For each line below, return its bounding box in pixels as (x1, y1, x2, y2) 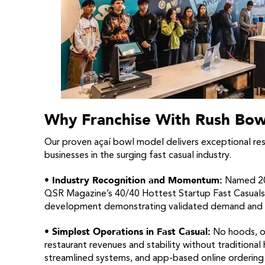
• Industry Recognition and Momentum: (44, 174, 222, 187)
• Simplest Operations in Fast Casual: (44, 225, 211, 238)
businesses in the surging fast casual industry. (44, 151, 231, 160)
